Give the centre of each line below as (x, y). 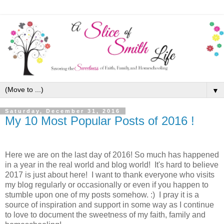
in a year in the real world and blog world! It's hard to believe (112, 165)
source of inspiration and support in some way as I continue (109, 205)
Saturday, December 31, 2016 (63, 111)
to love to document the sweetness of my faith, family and (105, 215)
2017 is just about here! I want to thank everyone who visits (110, 175)
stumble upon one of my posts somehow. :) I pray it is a (102, 195)
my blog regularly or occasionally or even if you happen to (107, 185)
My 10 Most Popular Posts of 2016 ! (100, 121)
